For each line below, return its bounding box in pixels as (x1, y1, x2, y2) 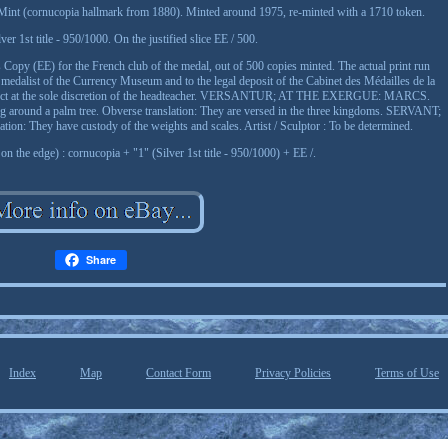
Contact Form (146, 366, 211, 380)
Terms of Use (375, 366, 439, 380)
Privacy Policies (255, 366, 331, 380)
